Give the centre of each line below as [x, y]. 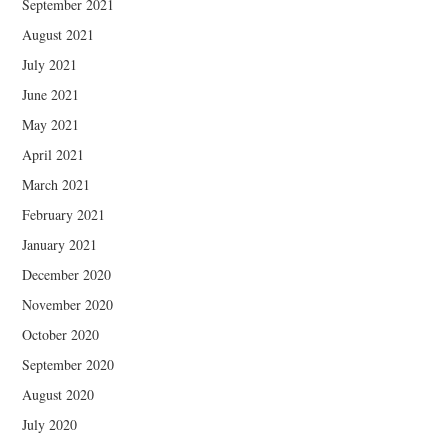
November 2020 [68, 304]
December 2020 [67, 274]
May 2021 [51, 124]
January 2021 [60, 244]
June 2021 [51, 94]
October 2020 [61, 334]
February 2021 [64, 214]
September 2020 [68, 364]
